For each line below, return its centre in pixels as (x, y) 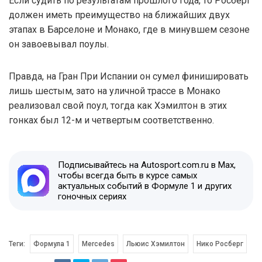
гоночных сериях (92, 196)
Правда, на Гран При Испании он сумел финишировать (129, 76)
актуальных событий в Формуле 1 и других (145, 186)
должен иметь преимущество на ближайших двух (119, 15)
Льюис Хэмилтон (155, 244)
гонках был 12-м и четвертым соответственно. (111, 120)
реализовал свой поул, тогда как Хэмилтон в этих (118, 106)
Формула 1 (52, 244)
